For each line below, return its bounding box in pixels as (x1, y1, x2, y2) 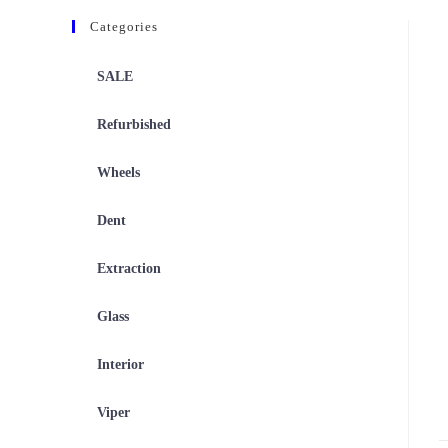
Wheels (97, 165, 140, 180)
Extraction (97, 261, 161, 276)
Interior (97, 357, 144, 372)
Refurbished (97, 117, 171, 132)
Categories (90, 19, 158, 34)
